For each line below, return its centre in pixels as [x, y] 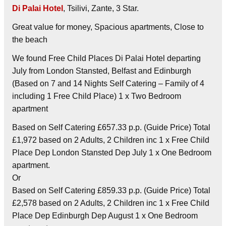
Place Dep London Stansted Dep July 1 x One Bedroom [112, 152]
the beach [30, 39]
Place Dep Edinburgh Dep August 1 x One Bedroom [105, 215]
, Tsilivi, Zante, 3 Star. [101, 8]
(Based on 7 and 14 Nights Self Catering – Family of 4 [108, 83]
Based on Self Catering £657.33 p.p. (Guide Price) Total [111, 127]
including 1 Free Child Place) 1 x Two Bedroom [97, 96]
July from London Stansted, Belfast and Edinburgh [102, 71]
